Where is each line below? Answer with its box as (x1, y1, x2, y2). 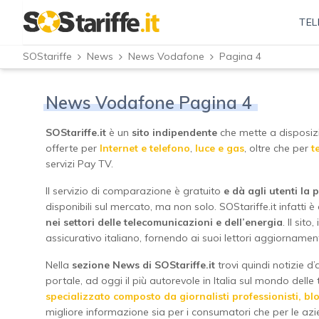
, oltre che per (244, 142, 311, 155)
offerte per (46, 142, 100, 155)
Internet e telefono (100, 142, 190, 155)
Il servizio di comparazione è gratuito (46, 184, 221, 198)
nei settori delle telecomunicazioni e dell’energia (46, 216, 283, 229)
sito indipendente (132, 126, 217, 140)
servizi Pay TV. (46, 157, 113, 171)
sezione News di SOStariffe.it (72, 258, 215, 272)
